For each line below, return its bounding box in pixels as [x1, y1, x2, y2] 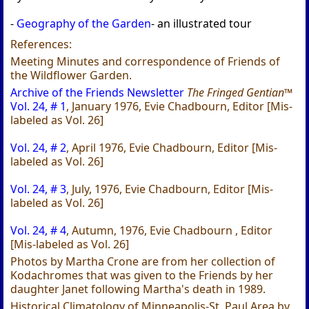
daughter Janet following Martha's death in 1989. [10, 281, 266, 297]
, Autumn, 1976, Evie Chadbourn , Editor [66, 223, 273, 239]
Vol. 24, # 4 [10, 223, 67, 239]
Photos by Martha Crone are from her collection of [10, 254, 276, 270]
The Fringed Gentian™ [187, 85, 293, 101]
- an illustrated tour [151, 16, 252, 32]
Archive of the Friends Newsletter [10, 85, 185, 101]
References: [10, 37, 72, 52]
